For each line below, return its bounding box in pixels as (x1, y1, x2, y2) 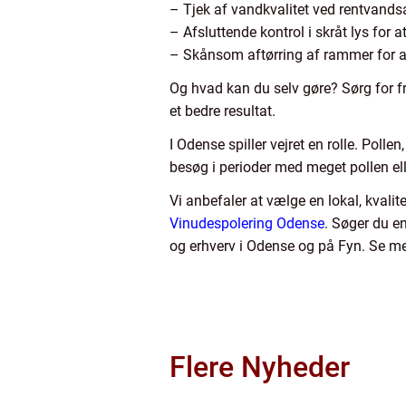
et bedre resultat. (169, 102, 275, 121)
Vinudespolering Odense (169, 215, 324, 233)
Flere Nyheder (169, 350, 350, 385)
